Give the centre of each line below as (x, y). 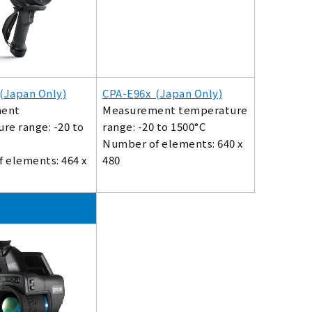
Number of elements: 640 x (173, 143)
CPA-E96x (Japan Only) (162, 93)
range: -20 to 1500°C (154, 127)
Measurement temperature (175, 110)
